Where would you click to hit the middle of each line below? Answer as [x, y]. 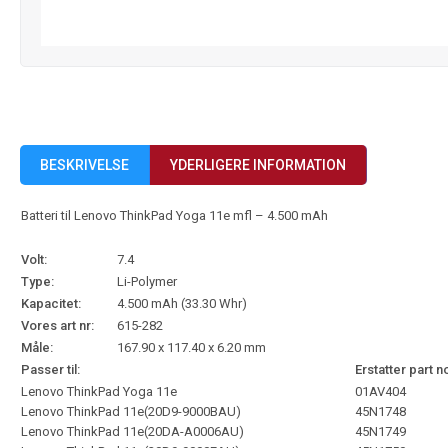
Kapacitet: [51, 303]
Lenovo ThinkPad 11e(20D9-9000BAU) [131, 411]
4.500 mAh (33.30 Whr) [182, 303]
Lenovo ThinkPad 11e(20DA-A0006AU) [132, 431]
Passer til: [50, 369]
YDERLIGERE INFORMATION [258, 165]
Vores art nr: [57, 325]
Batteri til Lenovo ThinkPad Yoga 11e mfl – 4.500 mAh [174, 215]
